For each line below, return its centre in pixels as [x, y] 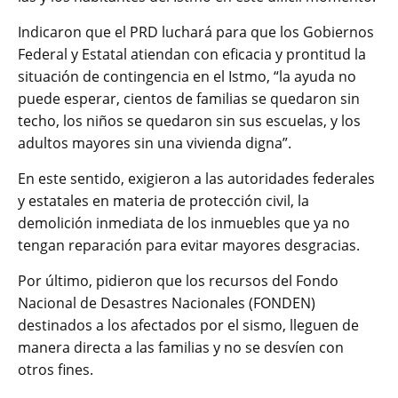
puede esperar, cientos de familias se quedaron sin [189, 99]
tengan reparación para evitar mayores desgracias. [189, 246]
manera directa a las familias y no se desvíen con [181, 348]
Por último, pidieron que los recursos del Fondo [178, 281]
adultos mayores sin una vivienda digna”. [155, 143]
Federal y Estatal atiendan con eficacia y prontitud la [192, 55]
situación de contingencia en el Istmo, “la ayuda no [187, 77]
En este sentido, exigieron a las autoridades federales [196, 179]
